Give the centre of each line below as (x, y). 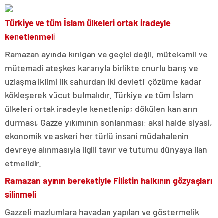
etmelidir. (23, 163)
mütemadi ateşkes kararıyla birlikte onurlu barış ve (101, 68)
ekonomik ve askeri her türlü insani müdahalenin (97, 136)
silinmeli (20, 194)
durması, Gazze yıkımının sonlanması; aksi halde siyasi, (109, 122)
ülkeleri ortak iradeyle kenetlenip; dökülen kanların (101, 109)
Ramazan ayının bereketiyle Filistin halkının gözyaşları (109, 181)
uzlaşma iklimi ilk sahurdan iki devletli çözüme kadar (103, 82)
